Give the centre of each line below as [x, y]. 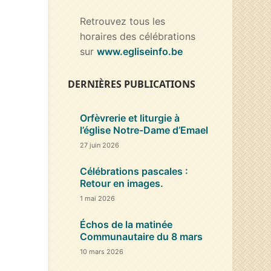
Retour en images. [122, 183]
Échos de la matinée [126, 224]
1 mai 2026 [97, 198]
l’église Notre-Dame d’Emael [144, 130]
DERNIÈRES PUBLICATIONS [132, 84]
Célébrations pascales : [134, 171]
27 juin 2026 [100, 145]
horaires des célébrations [138, 36]
